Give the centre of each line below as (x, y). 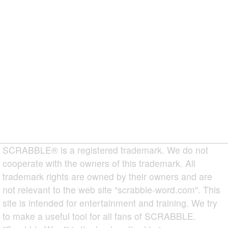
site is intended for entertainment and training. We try (110, 203)
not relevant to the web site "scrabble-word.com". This (111, 189)
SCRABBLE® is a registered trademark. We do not (105, 150)
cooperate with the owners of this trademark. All (99, 163)
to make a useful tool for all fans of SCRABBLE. (99, 216)
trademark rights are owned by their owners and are (107, 176)
